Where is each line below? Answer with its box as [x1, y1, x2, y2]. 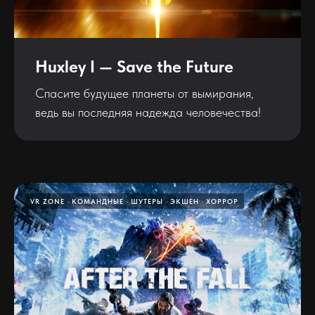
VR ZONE [30, 196, 65, 205]
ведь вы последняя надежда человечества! [35, 104, 261, 120]
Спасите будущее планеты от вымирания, [35, 85, 254, 101]
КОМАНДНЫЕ [72, 196, 124, 205]
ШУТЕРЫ [131, 196, 163, 205]
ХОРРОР [206, 196, 238, 205]
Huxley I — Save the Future [35, 56, 233, 77]
